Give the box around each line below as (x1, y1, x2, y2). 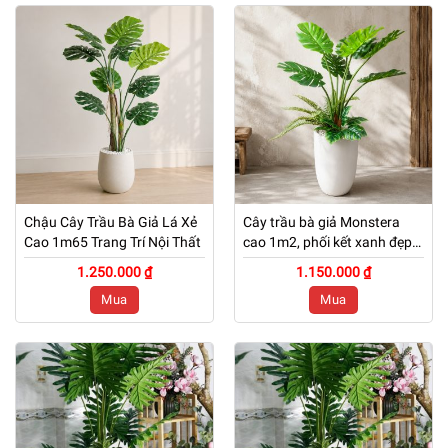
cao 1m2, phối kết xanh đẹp (242, 233, 412, 250)
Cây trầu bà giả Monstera (242, 213, 400, 230)
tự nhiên (242, 253, 294, 270)
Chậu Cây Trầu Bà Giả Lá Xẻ (23, 213, 197, 230)
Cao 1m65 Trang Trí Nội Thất (23, 233, 201, 250)
